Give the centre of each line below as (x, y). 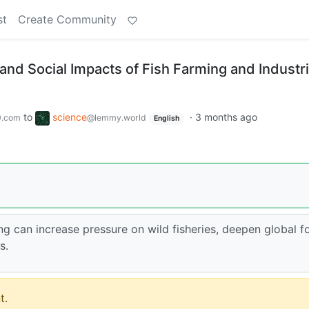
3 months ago (226, 117)
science (70, 117)
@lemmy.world (117, 118)
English (166, 118)
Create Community (67, 19)
